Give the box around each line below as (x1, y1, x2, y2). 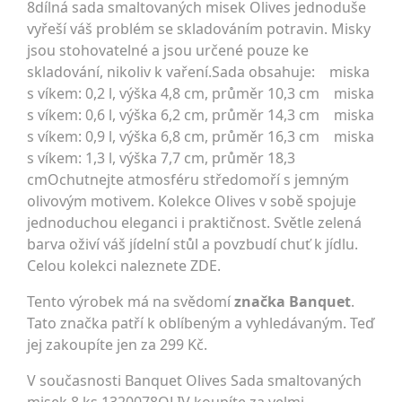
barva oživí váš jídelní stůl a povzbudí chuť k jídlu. (27, 234, 358, 254)
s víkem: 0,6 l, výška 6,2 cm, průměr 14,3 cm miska (27, 105, 374, 125)
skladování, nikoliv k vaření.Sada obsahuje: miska (27, 62, 370, 82)
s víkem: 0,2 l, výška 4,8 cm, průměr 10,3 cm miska (27, 83, 374, 103)
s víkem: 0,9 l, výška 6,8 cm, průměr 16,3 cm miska (27, 127, 374, 146)
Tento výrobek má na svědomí (27, 292, 234, 311)
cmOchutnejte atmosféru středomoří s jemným (27, 170, 349, 189)
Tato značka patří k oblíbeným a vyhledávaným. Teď (27, 313, 374, 333)
